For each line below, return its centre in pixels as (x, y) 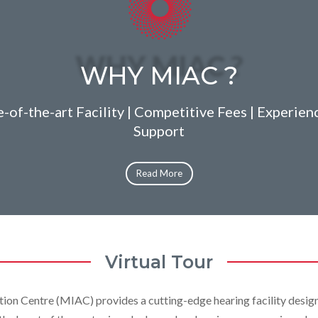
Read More (159, 174)
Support (159, 130)
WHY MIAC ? (159, 76)
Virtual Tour (159, 262)
